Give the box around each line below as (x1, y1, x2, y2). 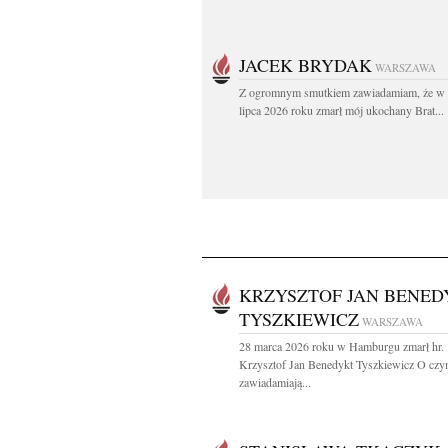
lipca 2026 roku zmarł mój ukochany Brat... (239, 102, 444, 118)
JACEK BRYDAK (239, 53, 372, 77)
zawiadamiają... (239, 374, 311, 390)
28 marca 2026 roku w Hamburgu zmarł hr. (239, 338, 444, 354)
